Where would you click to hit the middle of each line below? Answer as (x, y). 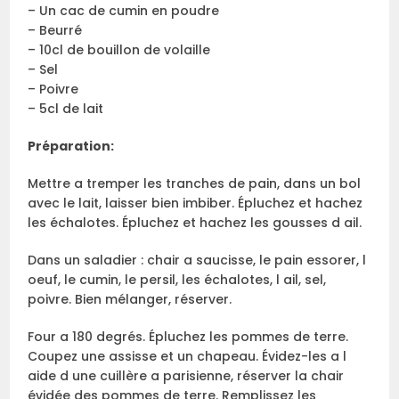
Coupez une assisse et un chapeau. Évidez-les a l (187, 356)
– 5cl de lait (66, 108)
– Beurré (55, 30)
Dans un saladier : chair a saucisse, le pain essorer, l (197, 260)
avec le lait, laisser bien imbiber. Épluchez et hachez (195, 203)
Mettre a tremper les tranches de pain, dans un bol (195, 183)
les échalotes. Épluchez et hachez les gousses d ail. (195, 222)
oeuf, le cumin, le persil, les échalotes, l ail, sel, (177, 279)
